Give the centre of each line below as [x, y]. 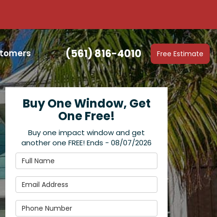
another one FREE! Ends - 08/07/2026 [86, 143]
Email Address [43, 181]
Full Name [35, 157]
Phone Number [44, 205]
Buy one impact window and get [86, 132]
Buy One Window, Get [86, 103]
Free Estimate [180, 54]
